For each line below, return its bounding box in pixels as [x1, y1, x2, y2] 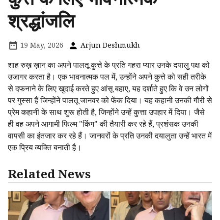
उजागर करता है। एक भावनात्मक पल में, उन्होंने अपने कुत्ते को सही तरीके [8, 71, 206, 82]
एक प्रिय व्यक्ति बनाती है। [8, 142, 82, 153]
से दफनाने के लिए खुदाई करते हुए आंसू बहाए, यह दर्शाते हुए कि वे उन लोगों [8, 83, 209, 94]
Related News [8, 165, 91, 182]
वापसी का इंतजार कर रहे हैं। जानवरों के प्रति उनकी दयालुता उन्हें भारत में [8, 130, 212, 141]
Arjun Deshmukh [79, 40, 140, 50]
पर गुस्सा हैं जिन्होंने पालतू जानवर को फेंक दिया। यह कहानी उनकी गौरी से [8, 95, 212, 106]
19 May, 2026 [18, 40, 63, 50]
